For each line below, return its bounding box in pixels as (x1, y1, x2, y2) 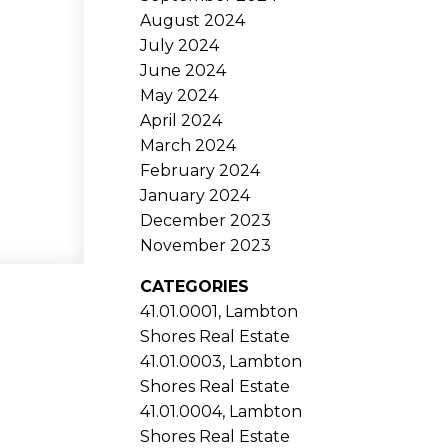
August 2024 (140, 10, 246, 30)
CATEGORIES (140, 276, 250, 296)
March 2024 (140, 135, 237, 155)
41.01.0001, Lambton (140, 301, 299, 321)
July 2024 (140, 35, 220, 55)
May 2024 (140, 85, 219, 105)
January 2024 (140, 185, 251, 205)
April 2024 (140, 110, 223, 130)
